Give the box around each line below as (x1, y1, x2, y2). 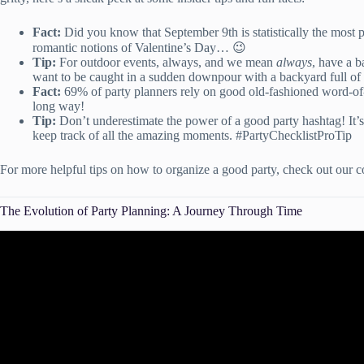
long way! (32, 98, 84, 113)
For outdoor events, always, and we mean (56, 54, 276, 69)
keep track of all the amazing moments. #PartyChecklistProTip (32, 128, 352, 142)
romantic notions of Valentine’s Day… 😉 (32, 40, 246, 54)
